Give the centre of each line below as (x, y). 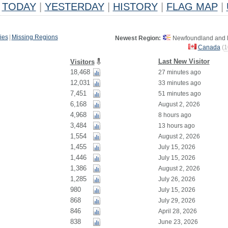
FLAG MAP (192, 7)
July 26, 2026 (177, 179)
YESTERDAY (74, 7)
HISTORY (135, 7)
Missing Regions (35, 37)
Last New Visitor (184, 61)
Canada (209, 47)
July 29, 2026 (177, 201)
